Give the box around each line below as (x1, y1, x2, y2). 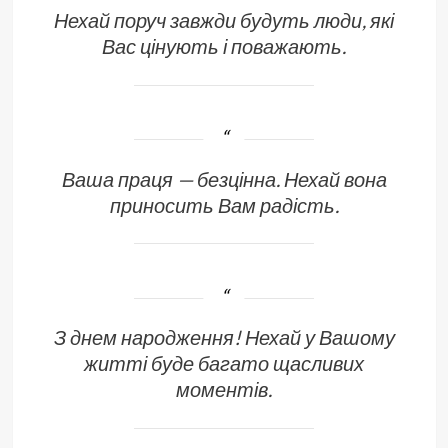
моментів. (176, 377, 272, 402)
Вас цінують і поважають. (102, 33, 346, 58)
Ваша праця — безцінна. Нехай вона (61, 166, 387, 191)
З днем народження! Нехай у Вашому (53, 325, 395, 350)
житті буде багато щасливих (84, 351, 364, 376)
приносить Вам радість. (109, 192, 339, 217)
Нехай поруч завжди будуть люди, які (54, 7, 394, 32)
